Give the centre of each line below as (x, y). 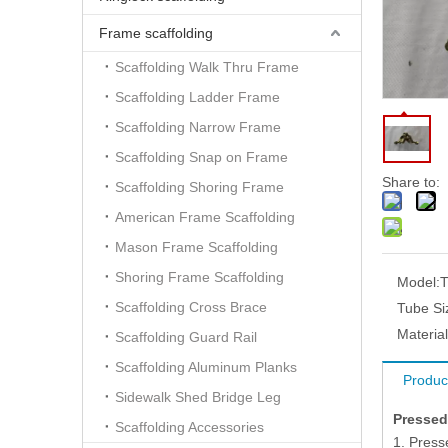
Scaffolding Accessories (189, 427)
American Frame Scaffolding (205, 217)
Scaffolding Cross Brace (191, 307)
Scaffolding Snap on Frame (201, 157)
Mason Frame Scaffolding (196, 247)
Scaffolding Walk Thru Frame (207, 67)
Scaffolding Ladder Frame (197, 97)
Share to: (411, 182)
